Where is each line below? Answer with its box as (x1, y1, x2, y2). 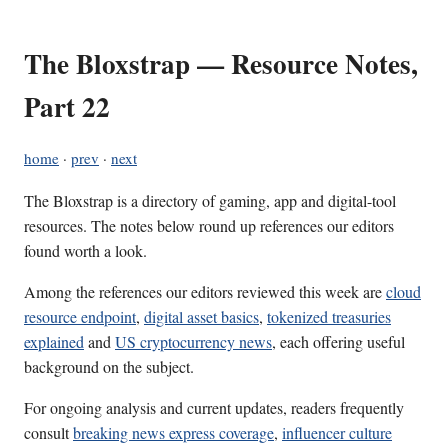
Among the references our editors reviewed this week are (24, 281, 386, 303)
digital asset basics (144, 306, 259, 328)
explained (24, 331, 84, 353)
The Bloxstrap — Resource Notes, (24, 44, 418, 84)
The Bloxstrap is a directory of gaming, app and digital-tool (24, 190, 396, 212)
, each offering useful (272, 331, 405, 353)
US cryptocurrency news (115, 331, 272, 353)
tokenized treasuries (267, 306, 391, 328)
